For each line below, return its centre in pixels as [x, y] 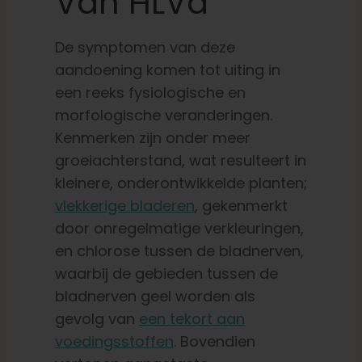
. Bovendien [214, 342]
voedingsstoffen [114, 342]
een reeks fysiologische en [150, 93]
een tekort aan [192, 319]
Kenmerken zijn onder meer [152, 138]
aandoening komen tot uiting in [167, 70]
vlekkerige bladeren [124, 206]
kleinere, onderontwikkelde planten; [181, 183]
